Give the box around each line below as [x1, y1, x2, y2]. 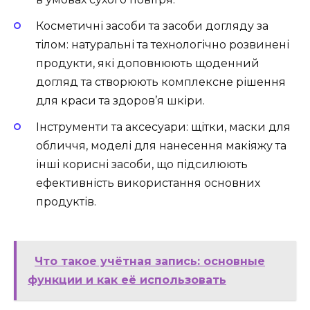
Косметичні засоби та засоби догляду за [36, 19, 268, 33]
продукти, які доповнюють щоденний [36, 57, 259, 71]
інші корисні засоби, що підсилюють [36, 158, 248, 172]
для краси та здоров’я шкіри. [36, 94, 205, 108]
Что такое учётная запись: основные [35, 255, 265, 268]
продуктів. [36, 195, 96, 209]
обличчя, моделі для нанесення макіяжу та [36, 139, 286, 153]
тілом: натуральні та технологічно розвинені [36, 38, 289, 52]
